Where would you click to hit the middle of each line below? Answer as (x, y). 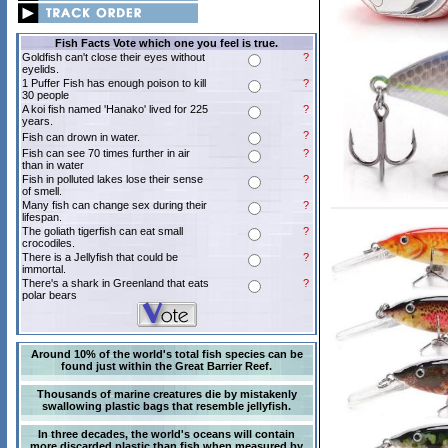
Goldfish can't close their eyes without (113, 57)
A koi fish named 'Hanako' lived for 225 (114, 109)
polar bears (49, 295)
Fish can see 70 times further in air (105, 153)
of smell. (41, 191)
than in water (52, 165)
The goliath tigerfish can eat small (102, 231)
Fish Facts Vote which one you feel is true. (166, 43)
